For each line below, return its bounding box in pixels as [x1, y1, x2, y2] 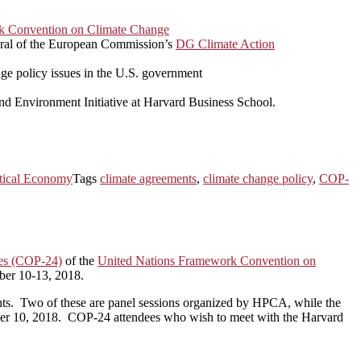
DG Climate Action [176, 36, 275, 51]
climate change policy [203, 171, 313, 185]
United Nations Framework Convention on [98, 254, 316, 268]
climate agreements [100, 171, 197, 185]
